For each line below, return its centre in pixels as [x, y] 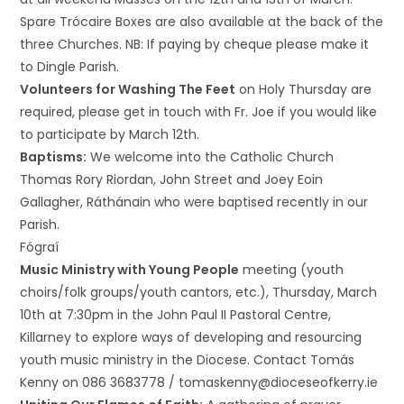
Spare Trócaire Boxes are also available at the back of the [202, 22]
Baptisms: [54, 157]
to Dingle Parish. [70, 67]
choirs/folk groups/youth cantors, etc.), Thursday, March [199, 292]
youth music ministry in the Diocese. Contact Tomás [188, 360]
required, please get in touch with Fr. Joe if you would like [199, 112]
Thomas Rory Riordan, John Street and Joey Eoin [172, 179]
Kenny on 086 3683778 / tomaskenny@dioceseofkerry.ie [199, 382]
